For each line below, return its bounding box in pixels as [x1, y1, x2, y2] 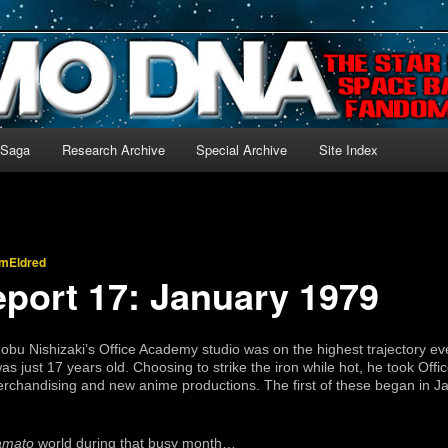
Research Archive [61, 140, 165, 159]
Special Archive [196, 140, 288, 159]
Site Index [318, 140, 378, 159]
